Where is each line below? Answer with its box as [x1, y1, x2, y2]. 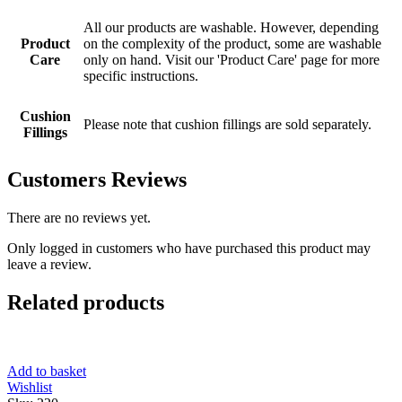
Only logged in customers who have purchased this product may [7, 240, 371, 257]
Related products [7, 291, 164, 314]
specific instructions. [83, 68, 198, 84]
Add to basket [7, 363, 86, 379]
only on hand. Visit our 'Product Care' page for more [83, 52, 380, 68]
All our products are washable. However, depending [83, 20, 379, 36]
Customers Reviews [7, 168, 187, 192]
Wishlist [7, 379, 52, 395]
